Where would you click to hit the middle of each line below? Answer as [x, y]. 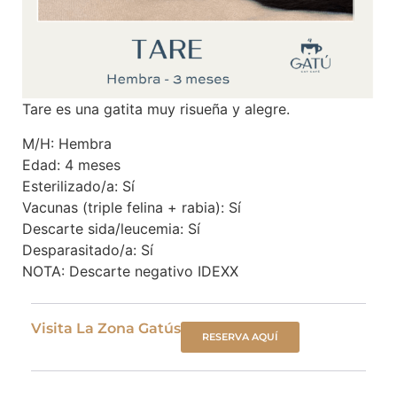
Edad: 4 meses [71, 164]
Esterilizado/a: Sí [78, 186]
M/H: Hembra [67, 143]
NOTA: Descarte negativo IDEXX [130, 271]
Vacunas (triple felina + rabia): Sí [132, 207]
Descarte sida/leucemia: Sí [111, 228]
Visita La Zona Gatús [106, 329]
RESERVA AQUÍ [240, 337]
